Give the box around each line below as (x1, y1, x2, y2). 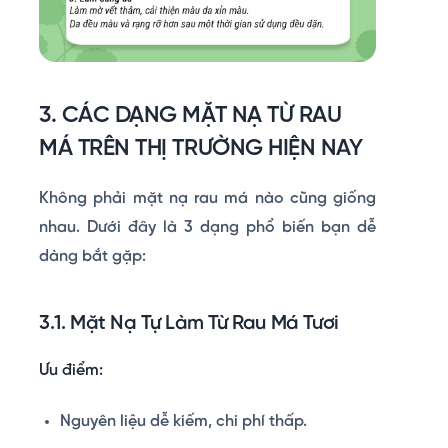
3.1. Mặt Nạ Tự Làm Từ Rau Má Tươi (39, 313, 339, 335)
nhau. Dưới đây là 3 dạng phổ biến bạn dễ (39, 219, 376, 237)
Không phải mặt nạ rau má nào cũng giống (39, 190, 376, 208)
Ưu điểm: (39, 362, 103, 380)
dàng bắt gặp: (39, 248, 146, 266)
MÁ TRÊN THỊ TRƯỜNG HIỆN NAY (39, 137, 363, 162)
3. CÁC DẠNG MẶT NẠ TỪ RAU (39, 104, 342, 129)
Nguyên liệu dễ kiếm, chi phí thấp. (59, 413, 307, 431)
